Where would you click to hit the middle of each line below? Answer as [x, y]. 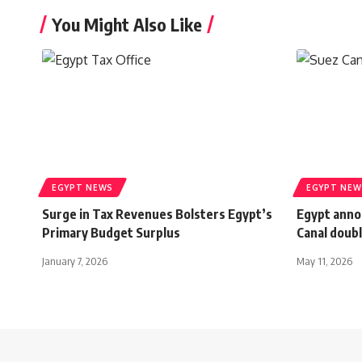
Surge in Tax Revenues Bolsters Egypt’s [157, 214]
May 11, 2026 [324, 261]
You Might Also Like [127, 24]
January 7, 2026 [75, 261]
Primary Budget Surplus [111, 232]
